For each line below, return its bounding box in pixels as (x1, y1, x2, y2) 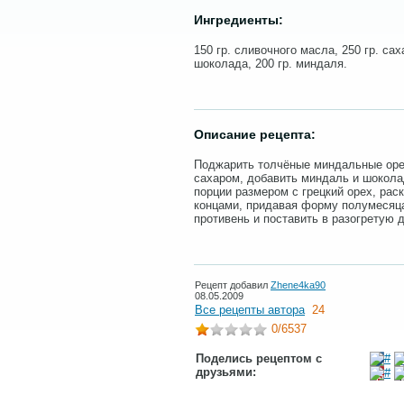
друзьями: (196, 365, 256, 379)
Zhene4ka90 (271, 280, 326, 290)
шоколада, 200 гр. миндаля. (194, 57, 347, 70)
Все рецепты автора (195, 303, 305, 317)
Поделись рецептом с (196, 352, 322, 365)
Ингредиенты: (194, 13, 283, 27)
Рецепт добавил (195, 280, 271, 290)
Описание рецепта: (194, 127, 316, 142)
